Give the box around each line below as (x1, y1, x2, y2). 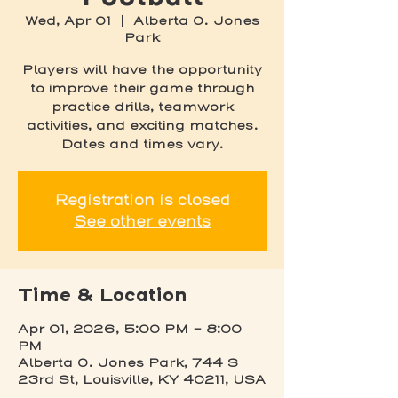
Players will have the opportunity (22, 62, 262, 77)
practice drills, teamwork (51, 99, 234, 115)
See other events (74, 213, 211, 230)
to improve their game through (30, 81, 254, 96)
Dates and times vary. (60, 137, 224, 152)
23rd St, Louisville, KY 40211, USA (18, 372, 266, 387)
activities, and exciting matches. (26, 118, 259, 133)
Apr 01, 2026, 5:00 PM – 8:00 (18, 322, 242, 337)
